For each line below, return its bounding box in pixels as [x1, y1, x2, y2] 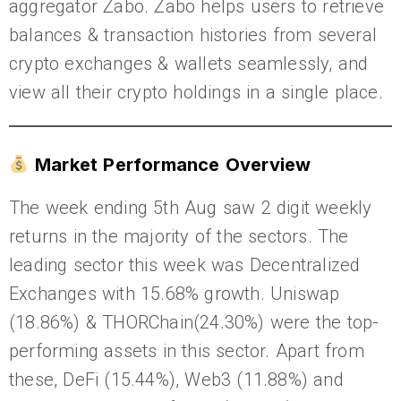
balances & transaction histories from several [9, 24, 378, 46]
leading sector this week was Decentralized [9, 254, 361, 276]
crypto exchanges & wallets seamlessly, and [9, 53, 369, 74]
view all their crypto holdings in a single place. [9, 81, 383, 103]
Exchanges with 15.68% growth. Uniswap [9, 283, 340, 304]
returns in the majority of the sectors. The [9, 226, 349, 247]
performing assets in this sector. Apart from [9, 340, 364, 362]
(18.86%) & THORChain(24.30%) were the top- [9, 311, 380, 333]
